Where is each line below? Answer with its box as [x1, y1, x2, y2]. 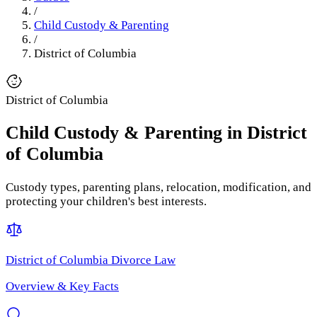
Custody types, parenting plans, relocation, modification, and [6, 180, 311, 194]
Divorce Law [108, 253, 175, 267]
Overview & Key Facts [6, 279, 119, 293]
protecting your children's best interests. [6, 194, 207, 208]
